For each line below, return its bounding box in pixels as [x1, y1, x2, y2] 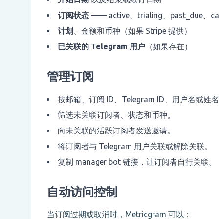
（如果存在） [145, 42, 192, 51]
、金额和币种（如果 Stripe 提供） [73, 26, 192, 36]
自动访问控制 [47, 185, 117, 199]
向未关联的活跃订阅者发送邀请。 [58, 126, 175, 135]
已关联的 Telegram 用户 [58, 42, 145, 51]
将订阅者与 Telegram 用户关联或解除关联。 [58, 142, 212, 151]
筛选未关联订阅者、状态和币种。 [58, 110, 175, 120]
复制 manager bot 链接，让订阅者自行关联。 [58, 157, 217, 167]
